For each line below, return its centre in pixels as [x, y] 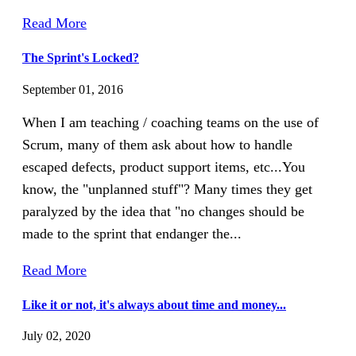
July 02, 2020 [56, 336]
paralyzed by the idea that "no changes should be [163, 211]
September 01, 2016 [73, 89]
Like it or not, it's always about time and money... [154, 305]
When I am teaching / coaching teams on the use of [170, 122]
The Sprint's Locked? [81, 58]
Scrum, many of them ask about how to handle [157, 144]
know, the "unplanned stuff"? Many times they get [167, 189]
